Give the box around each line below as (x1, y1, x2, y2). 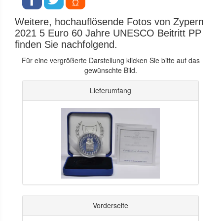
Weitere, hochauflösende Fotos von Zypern (15, 16, 204, 27)
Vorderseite (93, 200, 128, 210)
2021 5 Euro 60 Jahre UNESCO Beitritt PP (15, 27, 201, 38)
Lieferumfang (90, 85, 131, 95)
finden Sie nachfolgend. (15, 38, 117, 50)
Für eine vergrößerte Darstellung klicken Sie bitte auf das (21, 55, 200, 65)
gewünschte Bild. (84, 65, 137, 75)
